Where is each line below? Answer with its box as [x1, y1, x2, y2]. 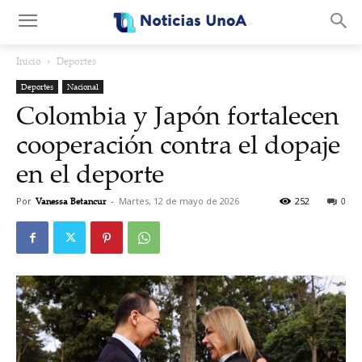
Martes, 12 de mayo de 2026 [119, 195, 239, 207]
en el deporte [16, 155, 164, 191]
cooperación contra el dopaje [16, 126, 340, 162]
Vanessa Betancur [36, 195, 106, 208]
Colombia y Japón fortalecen [16, 97, 339, 133]
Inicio [16, 54, 41, 68]
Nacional [67, 81, 99, 92]
